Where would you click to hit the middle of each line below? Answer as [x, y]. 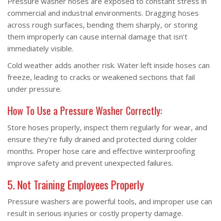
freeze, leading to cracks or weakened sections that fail [101, 77]
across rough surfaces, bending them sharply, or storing [103, 25]
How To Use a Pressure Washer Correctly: [85, 110]
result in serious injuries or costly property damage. [95, 213]
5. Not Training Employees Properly [76, 184]
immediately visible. [40, 48]
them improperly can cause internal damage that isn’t [97, 37]
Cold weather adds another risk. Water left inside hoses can [109, 65]
